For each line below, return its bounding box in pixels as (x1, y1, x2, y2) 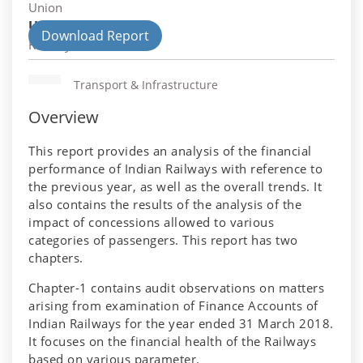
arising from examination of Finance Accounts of (28, 297, 318, 314)
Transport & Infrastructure (74, 77, 218, 93)
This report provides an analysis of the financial (28, 143, 312, 160)
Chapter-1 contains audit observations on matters (28, 280, 324, 297)
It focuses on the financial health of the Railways (28, 333, 316, 350)
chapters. (28, 250, 83, 267)
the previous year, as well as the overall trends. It (28, 178, 322, 195)
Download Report (41, 27, 149, 45)
